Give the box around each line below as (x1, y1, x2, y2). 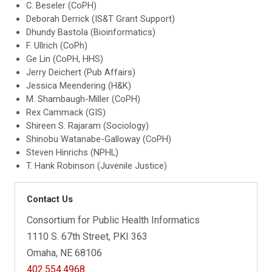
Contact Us (27, 193, 73, 205)
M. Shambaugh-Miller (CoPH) (26, 93, 141, 104)
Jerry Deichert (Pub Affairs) (26, 66, 136, 78)
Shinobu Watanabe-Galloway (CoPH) (26, 133, 172, 144)
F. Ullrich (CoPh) (26, 39, 88, 51)
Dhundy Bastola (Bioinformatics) (26, 26, 156, 38)
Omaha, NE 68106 (27, 246, 103, 259)
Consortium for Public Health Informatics (27, 214, 200, 226)
